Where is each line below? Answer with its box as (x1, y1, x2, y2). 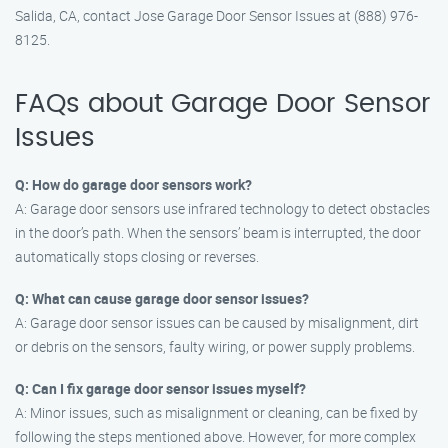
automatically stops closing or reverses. (15, 247, 259, 266)
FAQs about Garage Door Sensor (15, 91, 431, 117)
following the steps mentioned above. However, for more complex (15, 427, 416, 446)
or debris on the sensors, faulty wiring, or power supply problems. (15, 337, 415, 356)
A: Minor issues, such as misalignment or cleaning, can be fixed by (15, 403, 418, 422)
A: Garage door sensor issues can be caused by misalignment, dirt (15, 313, 419, 332)
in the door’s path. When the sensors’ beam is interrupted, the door (15, 223, 421, 242)
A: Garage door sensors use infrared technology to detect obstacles (15, 199, 430, 218)
